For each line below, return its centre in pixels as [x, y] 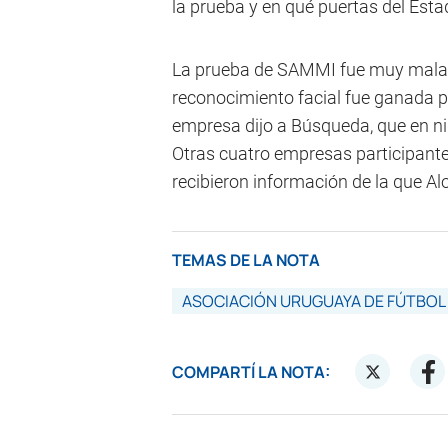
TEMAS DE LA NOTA [246, 260]
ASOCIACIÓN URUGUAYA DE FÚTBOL [314, 301]
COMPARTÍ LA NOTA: [251, 371]
